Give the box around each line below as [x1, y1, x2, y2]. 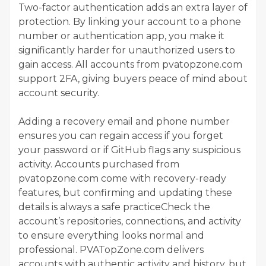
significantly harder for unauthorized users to [18, 44, 235, 56]
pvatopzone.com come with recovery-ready [18, 172, 226, 184]
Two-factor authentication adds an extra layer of [18, 1, 248, 13]
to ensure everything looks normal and [18, 229, 204, 241]
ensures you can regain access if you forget [18, 129, 223, 141]
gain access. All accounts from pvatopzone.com [18, 58, 242, 70]
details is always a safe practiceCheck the [18, 201, 210, 213]
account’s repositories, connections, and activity [18, 215, 241, 227]
